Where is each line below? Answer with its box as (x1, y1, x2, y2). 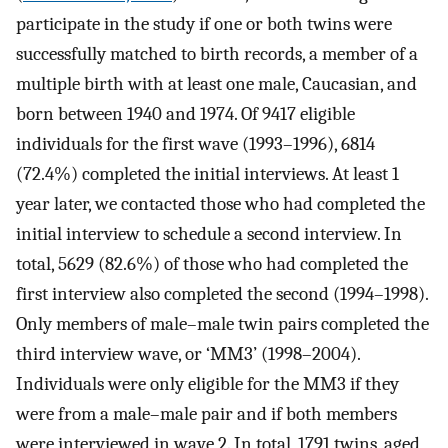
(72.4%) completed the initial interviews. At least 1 (16, 162, 399, 185)
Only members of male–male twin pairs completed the (16, 312, 429, 335)
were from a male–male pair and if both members (16, 402, 397, 425)
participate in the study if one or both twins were (16, 12, 392, 35)
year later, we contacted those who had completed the (16, 192, 425, 215)
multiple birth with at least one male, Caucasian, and (16, 72, 417, 95)
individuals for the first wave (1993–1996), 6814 (16, 132, 375, 155)
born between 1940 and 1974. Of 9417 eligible (16, 102, 355, 125)
